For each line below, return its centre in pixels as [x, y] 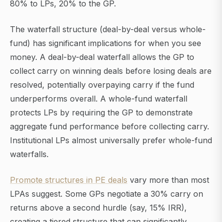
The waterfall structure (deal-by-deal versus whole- [108, 29]
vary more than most [168, 180]
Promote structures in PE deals [69, 180]
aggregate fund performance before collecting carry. [110, 127]
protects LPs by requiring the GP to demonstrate [101, 113]
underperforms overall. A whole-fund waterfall [99, 99]
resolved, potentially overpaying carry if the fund [102, 85]
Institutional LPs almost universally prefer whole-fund [111, 140]
